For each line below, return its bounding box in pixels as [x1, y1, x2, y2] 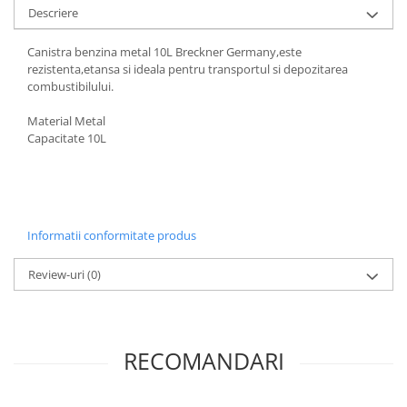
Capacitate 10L [27, 130, 106, 147]
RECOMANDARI [123, 345, 284, 377]
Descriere [28, 5, 78, 22]
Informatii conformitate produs [27, 227, 196, 244]
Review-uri [28, 266, 87, 283]
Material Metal [27, 113, 105, 130]
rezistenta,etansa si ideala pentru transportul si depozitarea [27, 61, 348, 78]
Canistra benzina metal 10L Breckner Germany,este [27, 44, 302, 61]
